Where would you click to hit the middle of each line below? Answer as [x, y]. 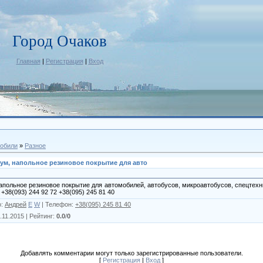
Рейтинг [41, 216]
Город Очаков [60, 41]
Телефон [58, 204]
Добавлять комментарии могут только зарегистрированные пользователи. [131, 253]
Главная [28, 61]
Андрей [16, 204]
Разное [35, 146]
